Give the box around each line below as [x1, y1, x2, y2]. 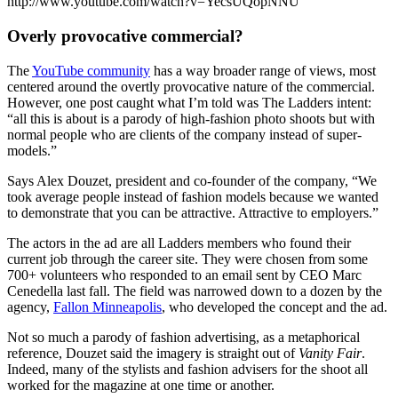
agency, [7, 298, 53, 314]
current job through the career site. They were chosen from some [7, 251, 368, 267]
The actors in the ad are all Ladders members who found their [7, 235, 351, 251]
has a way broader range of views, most [150, 62, 376, 78]
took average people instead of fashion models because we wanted [7, 188, 378, 204]
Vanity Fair [298, 345, 362, 361]
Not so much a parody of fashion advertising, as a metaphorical [7, 329, 360, 345]
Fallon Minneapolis [53, 298, 162, 314]
